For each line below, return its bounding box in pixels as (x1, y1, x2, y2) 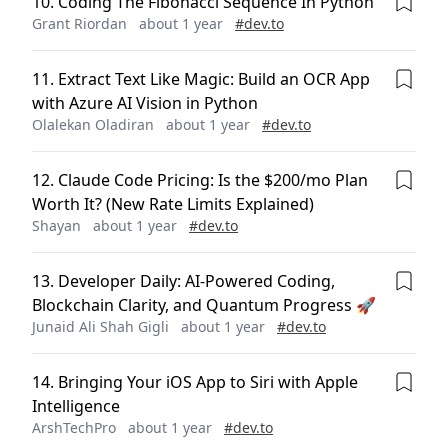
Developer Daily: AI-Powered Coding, (58, 270, 335, 292)
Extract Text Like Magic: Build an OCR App (58, 68, 370, 90)
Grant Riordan (32, 14, 127, 33)
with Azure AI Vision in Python (32, 92, 258, 114)
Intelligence (32, 395, 120, 417)
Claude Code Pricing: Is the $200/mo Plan (58, 169, 368, 191)
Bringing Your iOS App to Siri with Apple (58, 371, 358, 393)
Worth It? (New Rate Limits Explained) (32, 193, 314, 215)
